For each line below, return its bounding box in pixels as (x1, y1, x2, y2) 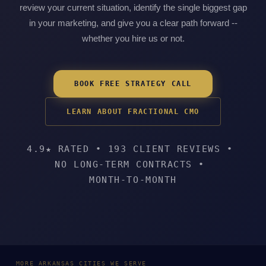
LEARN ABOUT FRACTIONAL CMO (66, 107, 199, 116)
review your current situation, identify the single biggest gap (19, 2, 247, 13)
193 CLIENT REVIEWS (107, 143, 221, 154)
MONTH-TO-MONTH (89, 174, 177, 185)
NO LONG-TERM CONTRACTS (55, 159, 192, 170)
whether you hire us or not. (81, 33, 185, 44)
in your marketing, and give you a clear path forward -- (28, 18, 237, 28)
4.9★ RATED (27, 143, 90, 154)
